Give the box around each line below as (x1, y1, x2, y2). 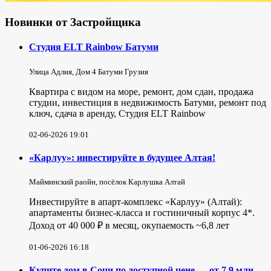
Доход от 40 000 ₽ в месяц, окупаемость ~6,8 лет (29, 220, 229, 231)
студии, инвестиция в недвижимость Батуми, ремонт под (29, 97, 266, 108)
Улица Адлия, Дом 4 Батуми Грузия (29, 67, 148, 76)
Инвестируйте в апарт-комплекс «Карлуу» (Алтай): (29, 197, 242, 207)
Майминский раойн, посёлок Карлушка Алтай (29, 177, 185, 187)
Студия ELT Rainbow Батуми (29, 42, 158, 53)
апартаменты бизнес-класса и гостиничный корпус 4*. (29, 207, 255, 218)
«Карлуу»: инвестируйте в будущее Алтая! (29, 152, 215, 163)
